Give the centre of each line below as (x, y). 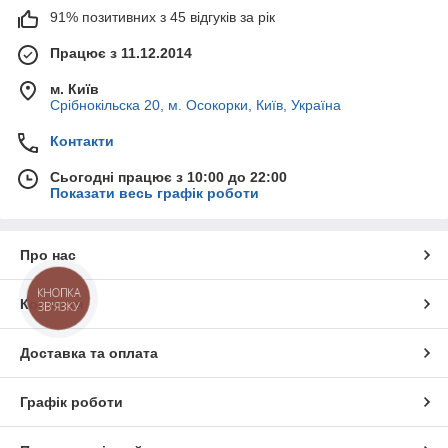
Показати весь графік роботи (154, 193)
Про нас (48, 255)
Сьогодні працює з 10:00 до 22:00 (168, 177)
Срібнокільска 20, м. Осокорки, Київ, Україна (195, 105)
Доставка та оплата (89, 353)
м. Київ (74, 89)
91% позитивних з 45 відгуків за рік (162, 17)
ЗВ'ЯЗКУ (58, 306)
